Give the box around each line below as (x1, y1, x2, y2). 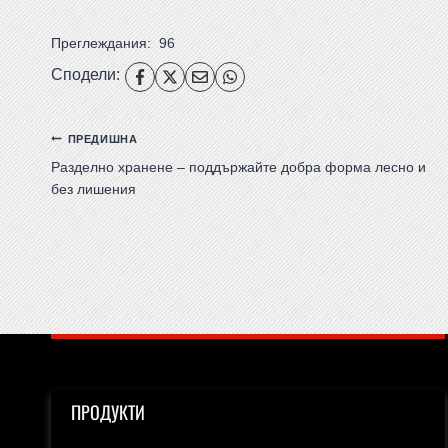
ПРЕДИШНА (67, 132, 138, 145)
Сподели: (51, 65, 120, 83)
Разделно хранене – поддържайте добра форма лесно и (51, 158, 426, 175)
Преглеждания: (51, 35, 151, 52)
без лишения (51, 180, 136, 197)
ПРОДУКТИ (71, 398, 145, 425)
